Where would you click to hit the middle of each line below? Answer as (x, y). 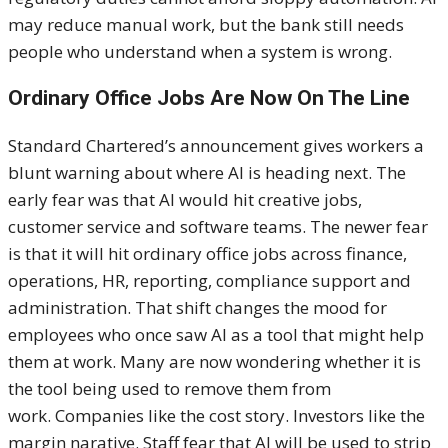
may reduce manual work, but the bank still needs (206, 25)
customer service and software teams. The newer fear (218, 227)
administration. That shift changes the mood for (197, 308)
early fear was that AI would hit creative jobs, (185, 200)
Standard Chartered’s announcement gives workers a (216, 146)
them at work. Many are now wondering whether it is (214, 362)
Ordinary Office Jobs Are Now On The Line (209, 98)
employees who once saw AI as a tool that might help (216, 335)
